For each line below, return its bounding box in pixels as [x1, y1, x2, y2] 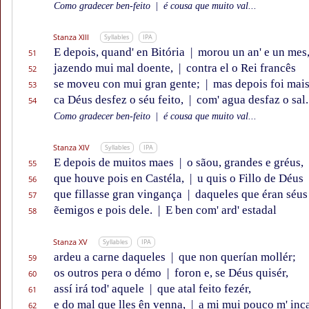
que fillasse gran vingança [54, 188, 185, 201]
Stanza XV [53, 237, 88, 248]
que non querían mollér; [176, 250, 296, 264]
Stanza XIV [53, 142, 90, 153]
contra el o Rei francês [183, 61, 296, 75]
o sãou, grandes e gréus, [184, 156, 303, 170]
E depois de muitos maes [54, 156, 177, 170]
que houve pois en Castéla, [54, 172, 187, 186]
